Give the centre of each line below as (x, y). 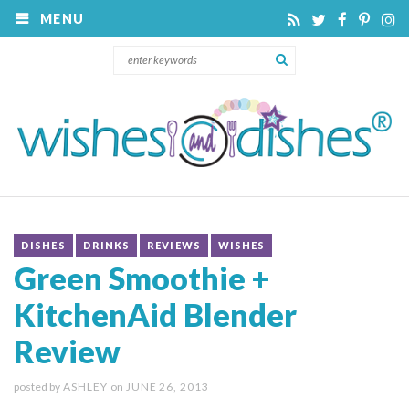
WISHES (241, 245)
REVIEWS (174, 245)
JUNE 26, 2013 (166, 386)
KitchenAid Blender (155, 314)
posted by (37, 386)
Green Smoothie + (142, 278)
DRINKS (106, 245)
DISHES (43, 245)
